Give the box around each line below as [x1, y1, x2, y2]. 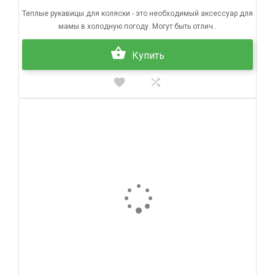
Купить [132, 49, 165, 61]
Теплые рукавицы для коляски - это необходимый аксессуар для [22, 9, 253, 18]
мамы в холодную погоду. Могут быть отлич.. [58, 21, 217, 31]
